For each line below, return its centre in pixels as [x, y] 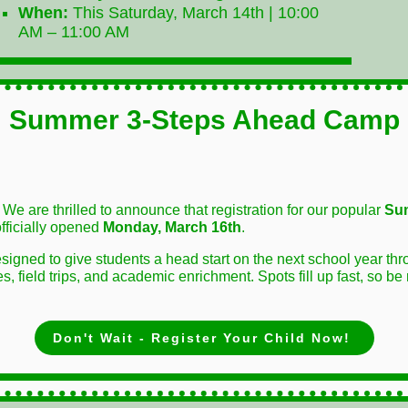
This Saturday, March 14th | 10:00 [194, 13]
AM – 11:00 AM [74, 32]
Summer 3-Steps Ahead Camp [204, 120]
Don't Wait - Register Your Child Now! [201, 338]
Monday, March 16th [172, 227]
